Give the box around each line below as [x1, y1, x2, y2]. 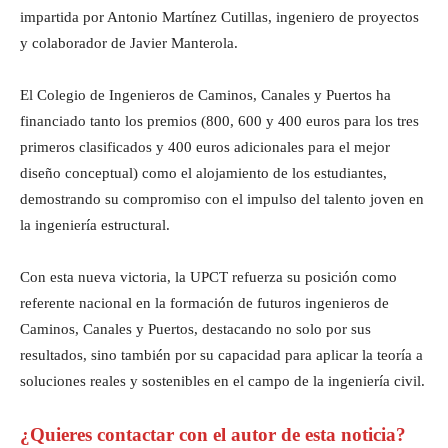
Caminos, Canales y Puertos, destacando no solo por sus [20, 320, 371, 337]
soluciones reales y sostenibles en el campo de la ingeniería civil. [20, 372, 425, 389]
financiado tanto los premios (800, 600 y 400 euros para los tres [20, 112, 419, 129]
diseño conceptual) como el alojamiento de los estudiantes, [20, 164, 387, 181]
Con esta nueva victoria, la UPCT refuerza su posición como [20, 268, 397, 285]
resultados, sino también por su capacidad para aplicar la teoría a [20, 346, 423, 363]
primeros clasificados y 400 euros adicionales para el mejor [20, 138, 390, 155]
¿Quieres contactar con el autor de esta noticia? [20, 423, 406, 445]
